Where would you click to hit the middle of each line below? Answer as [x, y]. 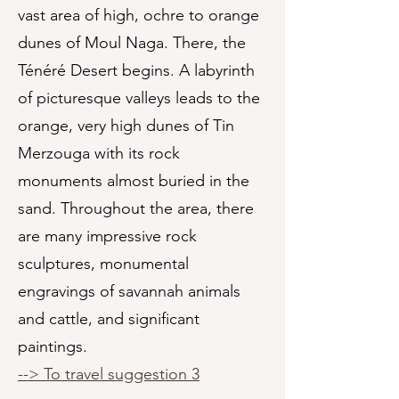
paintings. [53, 346]
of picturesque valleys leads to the [139, 98]
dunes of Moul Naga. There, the [132, 43]
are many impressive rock [107, 236]
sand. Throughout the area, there [136, 208]
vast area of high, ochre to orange [138, 15]
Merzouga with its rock [99, 153]
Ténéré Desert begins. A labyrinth [136, 70]
